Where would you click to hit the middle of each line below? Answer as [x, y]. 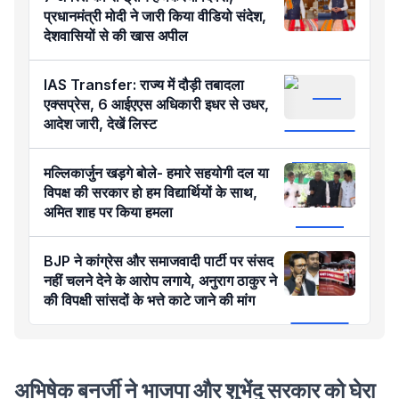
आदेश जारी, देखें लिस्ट [102, 124]
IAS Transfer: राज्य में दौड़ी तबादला [144, 85]
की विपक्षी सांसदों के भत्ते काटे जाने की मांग [149, 300]
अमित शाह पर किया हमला [108, 212]
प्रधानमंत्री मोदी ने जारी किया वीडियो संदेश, [155, 16]
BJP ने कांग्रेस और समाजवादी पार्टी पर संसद [159, 261]
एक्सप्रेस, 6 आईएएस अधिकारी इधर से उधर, [156, 104]
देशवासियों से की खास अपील [116, 36]
